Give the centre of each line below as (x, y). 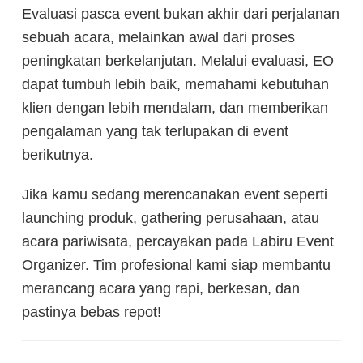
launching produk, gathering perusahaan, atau (171, 218)
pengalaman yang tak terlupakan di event (155, 132)
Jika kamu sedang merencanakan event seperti (175, 195)
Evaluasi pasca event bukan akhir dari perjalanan (181, 14)
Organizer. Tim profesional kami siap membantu (176, 265)
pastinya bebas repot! (92, 312)
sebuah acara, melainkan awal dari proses (158, 38)
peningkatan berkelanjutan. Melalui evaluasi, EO (178, 61)
